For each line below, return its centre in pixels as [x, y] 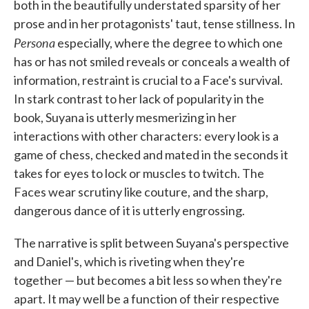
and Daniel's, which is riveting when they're [129, 261]
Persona [34, 42]
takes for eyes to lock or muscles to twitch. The [139, 173]
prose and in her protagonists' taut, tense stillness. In [154, 23]
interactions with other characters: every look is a [146, 136]
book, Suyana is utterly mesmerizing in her [125, 117]
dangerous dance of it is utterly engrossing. [129, 210]
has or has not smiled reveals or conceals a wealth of [152, 61]
